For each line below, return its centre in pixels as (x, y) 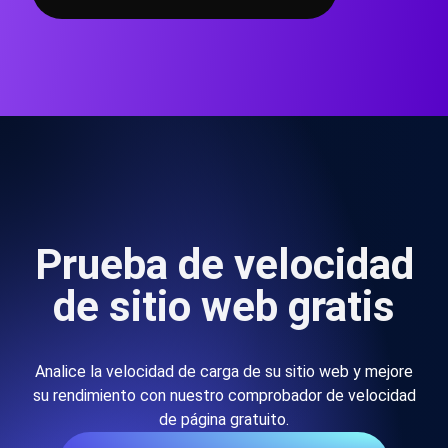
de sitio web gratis (224, 306)
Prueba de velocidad (224, 264)
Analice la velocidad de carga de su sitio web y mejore (224, 371)
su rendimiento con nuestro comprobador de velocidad (224, 395)
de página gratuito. (224, 419)
